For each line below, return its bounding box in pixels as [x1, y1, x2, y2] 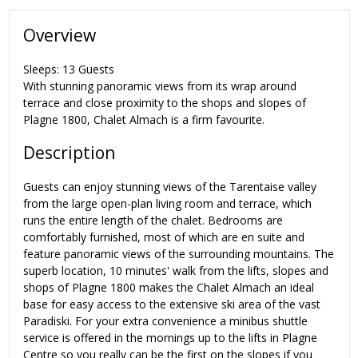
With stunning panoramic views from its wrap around [23, 78, 296, 93]
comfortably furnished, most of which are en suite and [23, 229, 304, 245]
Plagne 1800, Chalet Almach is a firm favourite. [23, 111, 265, 127]
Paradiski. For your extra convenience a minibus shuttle [23, 312, 308, 328]
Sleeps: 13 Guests [23, 61, 114, 77]
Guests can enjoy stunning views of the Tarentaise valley [23, 178, 316, 194]
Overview [23, 24, 96, 47]
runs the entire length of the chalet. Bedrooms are [23, 212, 283, 228]
